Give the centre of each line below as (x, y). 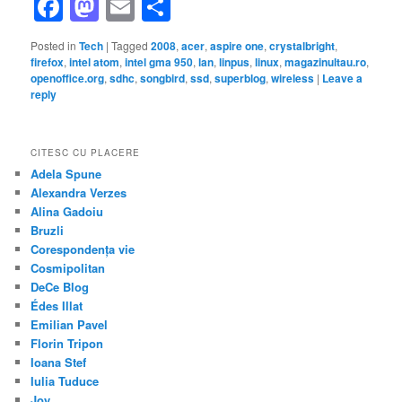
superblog (240, 79)
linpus (235, 62)
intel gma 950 (159, 62)
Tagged (130, 46)
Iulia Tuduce (65, 380)
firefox (48, 62)
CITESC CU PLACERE (86, 152)
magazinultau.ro (326, 62)
